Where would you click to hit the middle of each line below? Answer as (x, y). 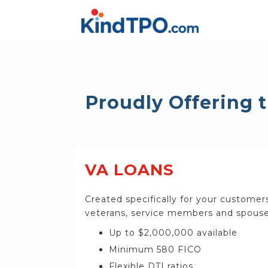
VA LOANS (130, 170)
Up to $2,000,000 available (173, 233)
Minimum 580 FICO (155, 249)
